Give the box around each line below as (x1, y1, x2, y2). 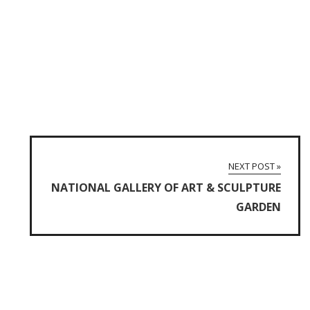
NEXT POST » (228, 159, 281, 172)
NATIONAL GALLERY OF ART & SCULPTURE (51, 179, 281, 195)
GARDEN (236, 199, 281, 215)
